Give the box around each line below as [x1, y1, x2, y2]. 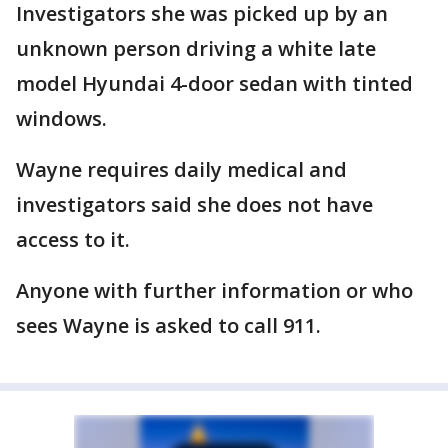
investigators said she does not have [16, 191, 373, 219]
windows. [16, 105, 107, 133]
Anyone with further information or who [16, 277, 413, 305]
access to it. [16, 226, 130, 254]
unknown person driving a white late [16, 35, 376, 63]
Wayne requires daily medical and [16, 156, 347, 184]
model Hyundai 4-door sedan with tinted [16, 70, 413, 98]
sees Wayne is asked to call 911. [16, 312, 321, 340]
